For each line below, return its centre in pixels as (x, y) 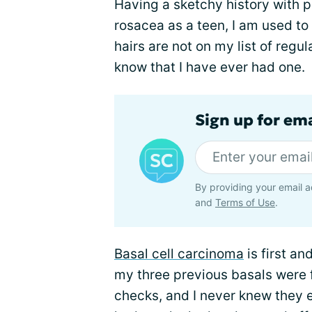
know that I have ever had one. (210, 67)
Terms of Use (245, 202)
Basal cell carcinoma (179, 253)
